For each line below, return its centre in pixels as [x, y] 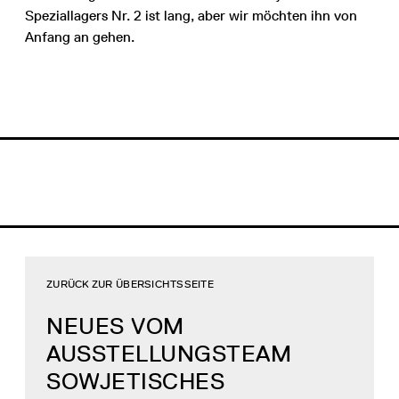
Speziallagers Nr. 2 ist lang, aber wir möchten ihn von [191, 16]
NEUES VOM [115, 326]
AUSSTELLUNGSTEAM [169, 354]
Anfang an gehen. [80, 37]
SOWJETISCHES [135, 382]
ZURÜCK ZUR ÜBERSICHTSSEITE [130, 285]
